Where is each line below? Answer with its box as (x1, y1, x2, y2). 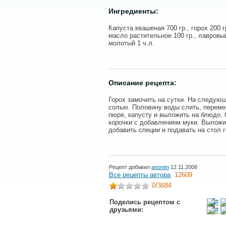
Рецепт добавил (109, 164, 151, 170)
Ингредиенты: (108, 7, 158, 15)
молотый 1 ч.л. (108, 39, 154, 47)
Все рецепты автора (109, 171, 171, 179)
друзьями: (109, 206, 143, 213)
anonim (151, 164, 169, 170)
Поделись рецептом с (109, 198, 180, 206)
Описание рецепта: (108, 79, 177, 87)
